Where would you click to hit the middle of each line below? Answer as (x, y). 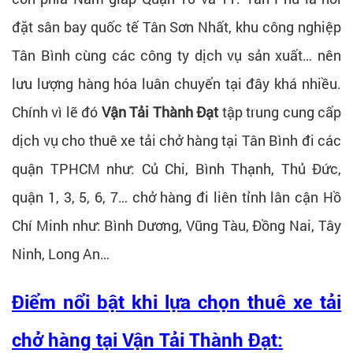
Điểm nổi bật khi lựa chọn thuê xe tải (176, 303)
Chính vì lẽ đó (57, 112)
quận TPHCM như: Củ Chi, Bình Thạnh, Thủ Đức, (176, 169)
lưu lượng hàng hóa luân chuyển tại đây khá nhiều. (176, 84)
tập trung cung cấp (280, 112)
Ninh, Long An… (61, 254)
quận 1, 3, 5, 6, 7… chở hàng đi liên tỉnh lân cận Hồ (176, 197)
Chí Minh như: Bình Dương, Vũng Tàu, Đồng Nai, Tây (176, 226)
